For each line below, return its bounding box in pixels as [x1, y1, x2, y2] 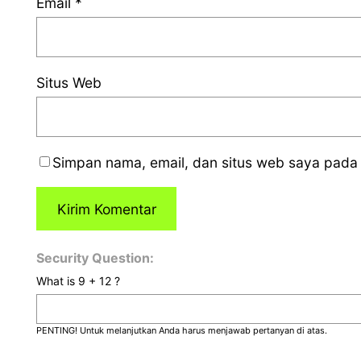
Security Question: [36, 250, 155, 267]
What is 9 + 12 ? [36, 274, 121, 288]
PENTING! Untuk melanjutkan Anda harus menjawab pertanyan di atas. [36, 325, 328, 337]
